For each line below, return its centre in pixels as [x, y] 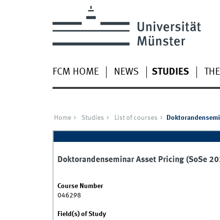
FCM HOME [75, 72]
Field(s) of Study [82, 214]
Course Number [80, 186]
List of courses [136, 118]
